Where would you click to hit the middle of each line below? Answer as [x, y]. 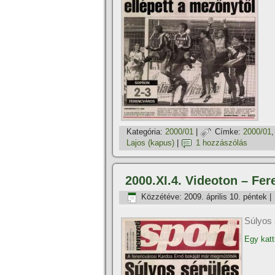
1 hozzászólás [222, 143]
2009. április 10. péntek [226, 197]
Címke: [228, 132]
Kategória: [145, 132]
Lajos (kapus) [150, 143]
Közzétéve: [161, 197]
